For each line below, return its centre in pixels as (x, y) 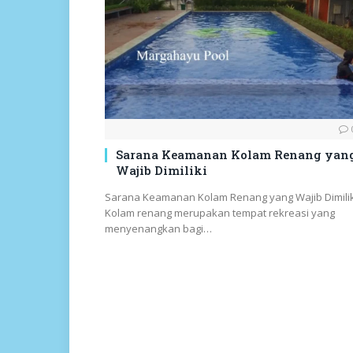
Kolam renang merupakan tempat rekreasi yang (220, 213)
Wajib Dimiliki (162, 171)
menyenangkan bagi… (158, 229)
